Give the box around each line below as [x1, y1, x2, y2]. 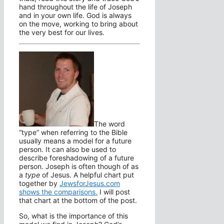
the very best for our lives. [19, 28, 104, 37]
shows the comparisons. [19, 187, 97, 196]
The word [94, 119, 125, 128]
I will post [97, 187, 130, 196]
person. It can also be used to [19, 145, 116, 154]
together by [19, 179, 59, 188]
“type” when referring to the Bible [19, 128, 127, 137]
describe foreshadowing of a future [19, 153, 134, 162]
